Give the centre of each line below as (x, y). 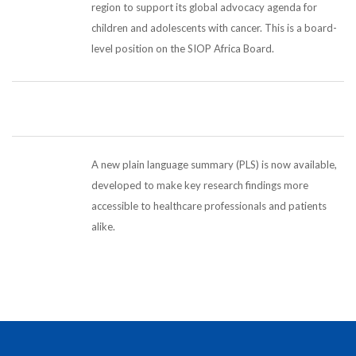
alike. (103, 227)
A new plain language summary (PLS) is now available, (214, 165)
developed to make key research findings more (200, 186)
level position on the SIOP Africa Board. (183, 49)
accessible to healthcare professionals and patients (209, 206)
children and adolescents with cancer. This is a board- (214, 28)
